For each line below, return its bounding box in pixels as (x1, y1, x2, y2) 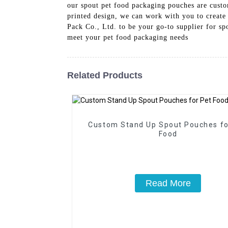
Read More (145, 178, 191, 188)
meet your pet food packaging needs (67, 33, 188, 41)
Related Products (67, 70, 142, 80)
